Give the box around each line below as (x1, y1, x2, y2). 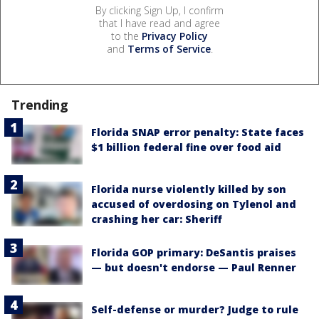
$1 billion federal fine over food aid (91, 140, 281, 154)
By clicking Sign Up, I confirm (95, 3, 224, 17)
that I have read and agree (99, 16, 220, 30)
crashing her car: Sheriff (91, 212, 222, 226)
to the (111, 28, 142, 43)
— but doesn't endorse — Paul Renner (91, 261, 296, 275)
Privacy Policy (142, 28, 208, 43)
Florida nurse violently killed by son (91, 182, 286, 197)
